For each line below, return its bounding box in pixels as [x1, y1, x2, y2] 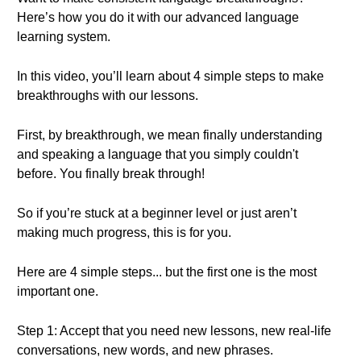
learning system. [17, 30, 110, 44]
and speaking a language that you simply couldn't [17, 147, 298, 161]
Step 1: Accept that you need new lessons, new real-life [17, 324, 331, 338]
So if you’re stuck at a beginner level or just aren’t [17, 206, 297, 220]
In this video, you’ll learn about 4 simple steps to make [17, 69, 324, 83]
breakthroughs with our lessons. [17, 89, 198, 102]
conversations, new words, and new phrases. [17, 343, 273, 357]
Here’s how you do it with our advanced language [17, 10, 299, 24]
